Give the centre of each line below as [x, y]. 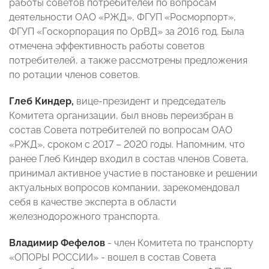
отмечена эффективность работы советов [107, 46]
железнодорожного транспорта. [84, 217]
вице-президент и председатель [150, 101]
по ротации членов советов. [74, 75]
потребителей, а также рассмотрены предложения [128, 61]
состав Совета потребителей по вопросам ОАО [121, 130]
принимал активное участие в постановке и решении [133, 174]
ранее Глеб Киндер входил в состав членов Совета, [129, 159]
